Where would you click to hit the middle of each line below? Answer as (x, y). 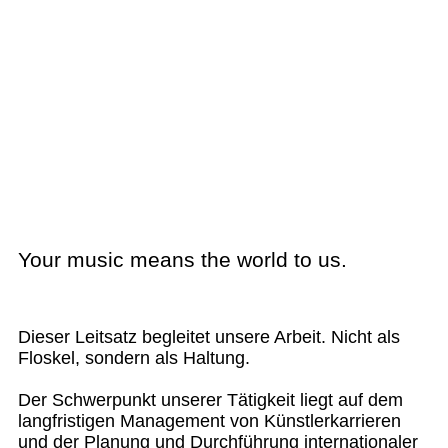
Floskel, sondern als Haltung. (134, 357)
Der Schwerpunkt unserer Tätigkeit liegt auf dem (210, 399)
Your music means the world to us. (182, 259)
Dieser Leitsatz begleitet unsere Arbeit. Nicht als (209, 336)
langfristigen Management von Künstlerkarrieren (209, 420)
